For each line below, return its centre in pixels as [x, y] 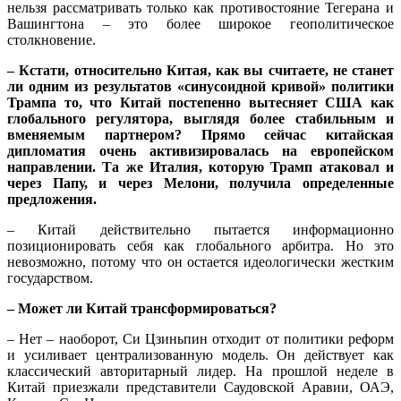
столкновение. [51, 39]
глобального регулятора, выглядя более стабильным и [200, 118]
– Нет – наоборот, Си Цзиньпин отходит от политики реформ [200, 338]
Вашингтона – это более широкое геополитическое [200, 23]
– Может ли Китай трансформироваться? [142, 308]
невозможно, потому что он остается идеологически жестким [200, 261]
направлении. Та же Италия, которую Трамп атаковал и [200, 166]
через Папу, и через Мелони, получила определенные [200, 183]
